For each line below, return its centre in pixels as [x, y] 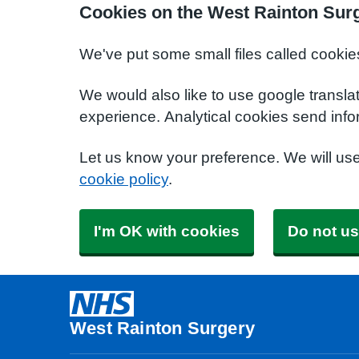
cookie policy [124, 179]
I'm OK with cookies [167, 231]
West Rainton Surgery [162, 328]
